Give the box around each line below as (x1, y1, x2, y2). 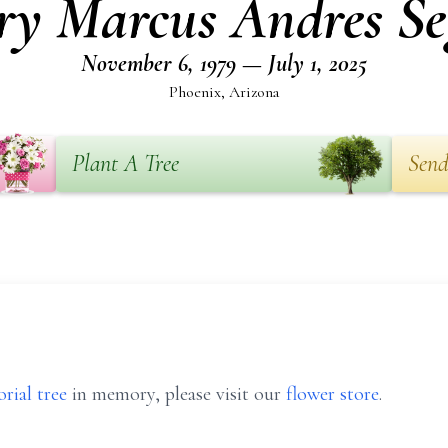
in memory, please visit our (67, 382, 286, 406)
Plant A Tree (72, 149, 179, 178)
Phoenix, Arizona (169, 82, 279, 102)
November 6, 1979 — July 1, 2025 (81, 49, 367, 78)
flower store (286, 382, 379, 406)
